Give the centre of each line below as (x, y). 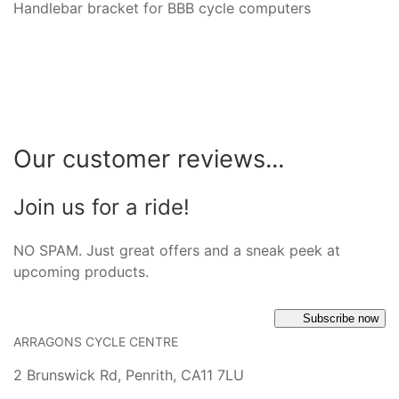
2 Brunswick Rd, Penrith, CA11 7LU (129, 375)
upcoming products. (81, 271)
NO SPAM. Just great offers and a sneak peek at (177, 250)
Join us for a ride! (102, 207)
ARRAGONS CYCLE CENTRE (96, 341)
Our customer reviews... (149, 159)
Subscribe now (341, 318)
